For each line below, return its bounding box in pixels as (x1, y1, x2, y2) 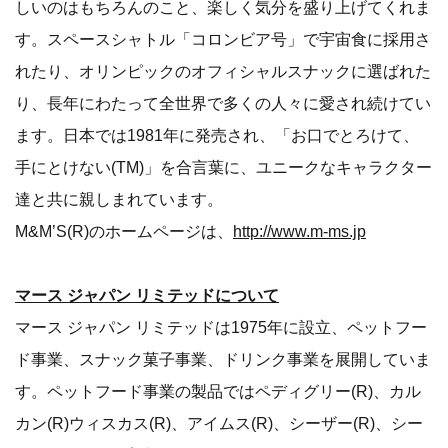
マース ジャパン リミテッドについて (15, 286, 279, 305)
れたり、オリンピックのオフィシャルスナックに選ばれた (15, 62, 431, 81)
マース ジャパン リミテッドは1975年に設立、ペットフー (15, 318, 427, 337)
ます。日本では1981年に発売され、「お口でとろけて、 (15, 126, 419, 145)
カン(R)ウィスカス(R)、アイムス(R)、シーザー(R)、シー (15, 414, 423, 433)
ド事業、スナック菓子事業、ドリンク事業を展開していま (15, 350, 431, 369)
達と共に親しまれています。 (15, 190, 223, 209)
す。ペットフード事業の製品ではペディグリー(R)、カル (15, 382, 421, 401)
